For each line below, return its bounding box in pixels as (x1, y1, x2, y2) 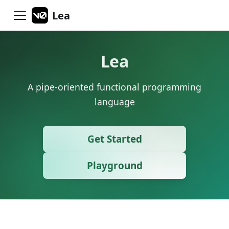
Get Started (87, 132, 142, 146)
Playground (86, 159, 143, 172)
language (94, 96, 135, 108)
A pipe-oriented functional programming (28, 81, 201, 93)
